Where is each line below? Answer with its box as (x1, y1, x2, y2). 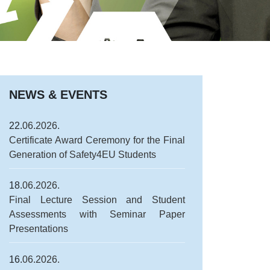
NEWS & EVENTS (9, 87, 107, 101)
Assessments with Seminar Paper (9, 209, 186, 219)
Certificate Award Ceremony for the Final (9, 135, 186, 146)
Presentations (9, 223, 68, 234)
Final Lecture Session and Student (9, 194, 186, 205)
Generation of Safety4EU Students (9, 149, 156, 160)
